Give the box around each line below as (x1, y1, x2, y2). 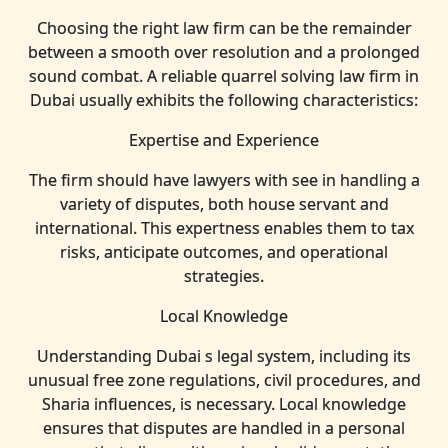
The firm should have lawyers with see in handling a (28, 169, 420, 191)
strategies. (184, 265, 264, 287)
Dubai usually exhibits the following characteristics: (30, 89, 418, 111)
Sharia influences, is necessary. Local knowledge (42, 393, 406, 415)
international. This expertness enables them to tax (34, 217, 414, 239)
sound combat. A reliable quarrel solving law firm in (29, 65, 419, 87)
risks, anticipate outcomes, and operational (60, 241, 388, 263)
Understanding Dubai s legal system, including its (37, 345, 411, 367)
